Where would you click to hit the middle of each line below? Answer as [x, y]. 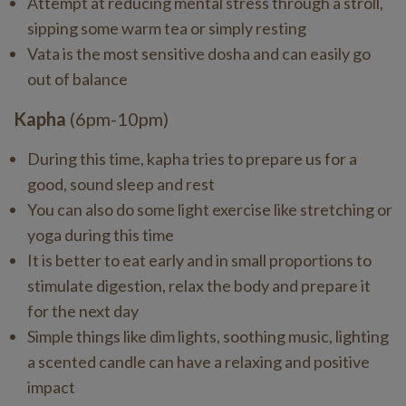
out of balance [77, 79]
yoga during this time [101, 235]
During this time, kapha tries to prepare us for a [192, 159]
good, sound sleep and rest [121, 184]
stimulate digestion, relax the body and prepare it [199, 285]
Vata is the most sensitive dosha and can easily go [199, 53]
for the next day [83, 311]
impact [51, 387]
